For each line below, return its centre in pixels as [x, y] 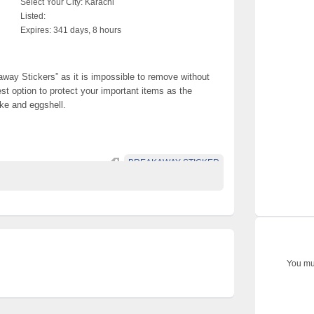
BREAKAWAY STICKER [174, 163]
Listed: [33, 16]
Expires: [36, 30]
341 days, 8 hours [86, 30]
